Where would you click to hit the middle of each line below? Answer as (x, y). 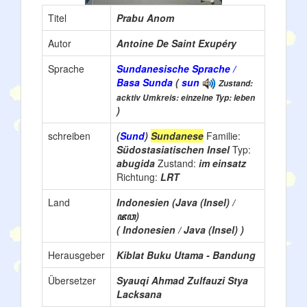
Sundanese (177, 136)
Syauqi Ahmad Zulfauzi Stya (182, 280)
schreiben (69, 136)
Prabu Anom (145, 18)
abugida (137, 163)
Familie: (223, 136)
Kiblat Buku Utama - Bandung (186, 255)
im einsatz (222, 163)
